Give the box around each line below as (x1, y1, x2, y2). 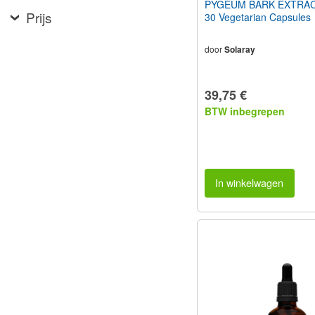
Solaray (224, 43, 255, 56)
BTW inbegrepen (205, 104, 285, 119)
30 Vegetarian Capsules (205, 10, 311, 25)
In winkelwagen (215, 175, 284, 191)
